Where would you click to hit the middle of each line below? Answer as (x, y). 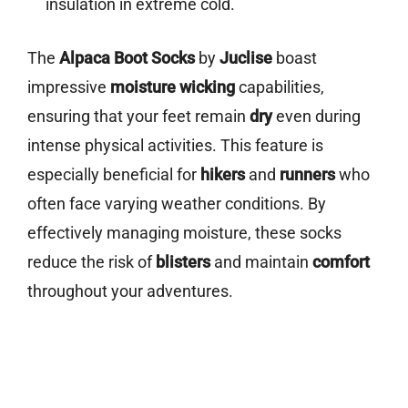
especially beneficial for (114, 175)
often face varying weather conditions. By (177, 204)
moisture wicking (173, 87)
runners (307, 175)
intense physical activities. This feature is (175, 146)
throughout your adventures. (130, 291)
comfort (341, 262)
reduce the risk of (92, 262)
